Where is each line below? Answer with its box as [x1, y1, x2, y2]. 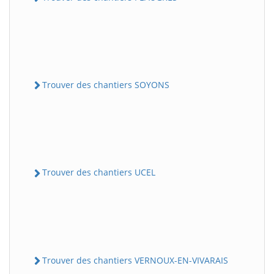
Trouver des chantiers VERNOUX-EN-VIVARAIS [42, 254, 228, 266]
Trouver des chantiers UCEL [42, 166, 155, 179]
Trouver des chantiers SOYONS [42, 79, 169, 91]
